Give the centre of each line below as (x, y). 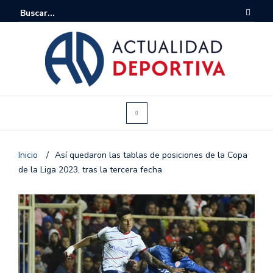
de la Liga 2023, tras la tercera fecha (90, 169)
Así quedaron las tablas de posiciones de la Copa (151, 155)
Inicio (29, 155)
